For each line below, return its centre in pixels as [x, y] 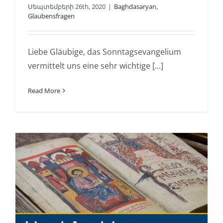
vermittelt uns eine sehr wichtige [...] [95, 65]
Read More [44, 90]
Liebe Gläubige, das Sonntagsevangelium [104, 52]
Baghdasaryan [135, 6]
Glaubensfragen [51, 16]
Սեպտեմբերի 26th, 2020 [66, 6]
